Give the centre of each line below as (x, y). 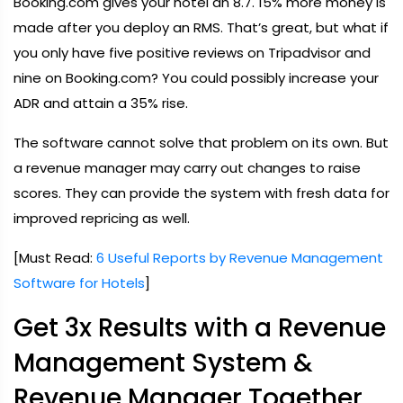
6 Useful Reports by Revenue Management (240, 258)
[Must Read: (55, 258)
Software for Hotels (79, 283)
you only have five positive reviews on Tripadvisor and (192, 53)
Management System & (163, 363)
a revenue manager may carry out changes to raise (187, 168)
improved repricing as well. (102, 218)
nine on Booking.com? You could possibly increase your (196, 78)
